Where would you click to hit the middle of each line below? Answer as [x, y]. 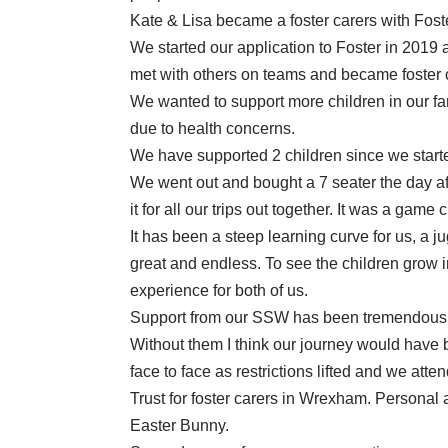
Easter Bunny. [179, 425]
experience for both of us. [219, 290]
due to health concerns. [212, 128]
